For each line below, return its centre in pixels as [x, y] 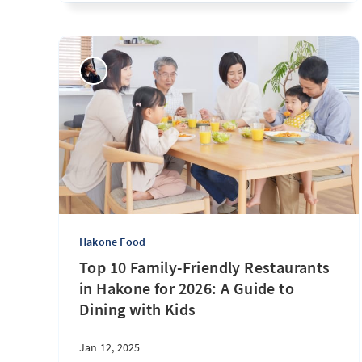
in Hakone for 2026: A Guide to [187, 288]
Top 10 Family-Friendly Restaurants [205, 267]
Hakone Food [113, 242]
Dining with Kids [138, 309]
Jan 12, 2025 [110, 347]
